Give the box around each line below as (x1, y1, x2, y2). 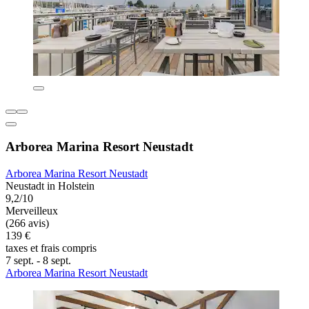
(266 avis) (6, 217, 49, 230)
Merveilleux (6, 205, 58, 217)
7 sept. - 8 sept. (6, 255, 71, 267)
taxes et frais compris (6, 242, 97, 255)
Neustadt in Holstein (6, 180, 94, 192)
